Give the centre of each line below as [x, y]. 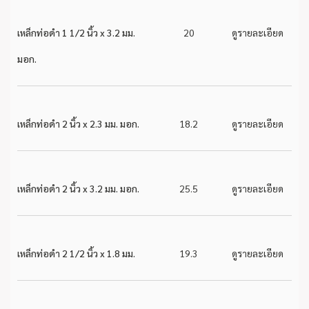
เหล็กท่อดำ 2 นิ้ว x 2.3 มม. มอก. [78, 123]
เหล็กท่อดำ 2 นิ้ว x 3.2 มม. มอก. [78, 188]
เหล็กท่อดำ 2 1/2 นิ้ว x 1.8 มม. [76, 253]
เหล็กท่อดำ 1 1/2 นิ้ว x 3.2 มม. [76, 32]
